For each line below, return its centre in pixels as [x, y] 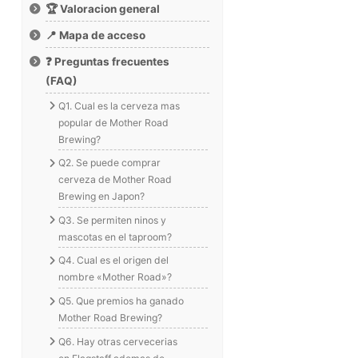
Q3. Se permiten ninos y [113, 220]
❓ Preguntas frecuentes [108, 62]
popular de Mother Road [114, 122]
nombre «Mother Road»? [115, 277]
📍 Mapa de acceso [96, 35]
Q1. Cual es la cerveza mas [119, 105]
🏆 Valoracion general [103, 8]
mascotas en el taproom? [115, 237]
